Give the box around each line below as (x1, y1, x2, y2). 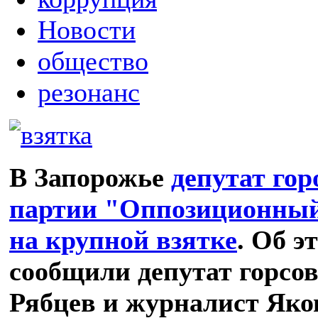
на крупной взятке (9, 224, 237, 255)
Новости (38, 14, 136, 45)
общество (38, 45, 148, 76)
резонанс (38, 77, 140, 107)
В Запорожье (9, 162, 171, 192)
